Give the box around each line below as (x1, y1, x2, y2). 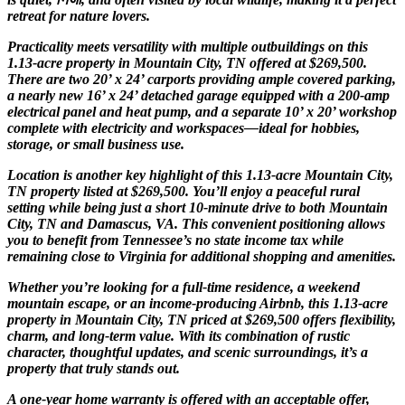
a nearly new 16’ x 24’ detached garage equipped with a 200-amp (7, 87, 390, 103)
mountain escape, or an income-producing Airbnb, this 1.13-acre (7, 295, 388, 311)
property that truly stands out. (7, 360, 180, 376)
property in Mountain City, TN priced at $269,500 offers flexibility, (7, 311, 396, 327)
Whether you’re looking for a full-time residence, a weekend (7, 278, 360, 295)
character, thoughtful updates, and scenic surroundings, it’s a (7, 344, 368, 360)
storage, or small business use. (7, 136, 184, 152)
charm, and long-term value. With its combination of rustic (7, 327, 350, 344)
